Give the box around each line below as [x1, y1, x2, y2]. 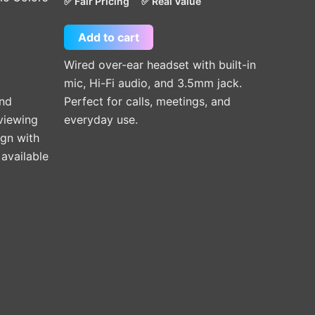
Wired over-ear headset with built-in [64, 57, 256, 72]
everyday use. [64, 112, 138, 127]
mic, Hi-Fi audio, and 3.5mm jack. [64, 75, 242, 90]
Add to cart [78, 30, 139, 44]
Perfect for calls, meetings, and [64, 94, 231, 108]
